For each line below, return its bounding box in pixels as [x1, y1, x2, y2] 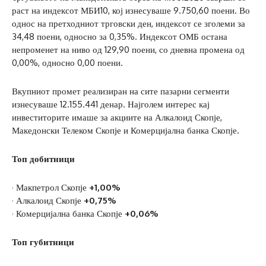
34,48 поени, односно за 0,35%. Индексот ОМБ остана [12, 31, 227, 43]
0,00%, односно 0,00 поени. [12, 57, 123, 69]
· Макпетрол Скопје [12, 182, 89, 194]
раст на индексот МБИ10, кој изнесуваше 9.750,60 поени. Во [12, 5, 250, 17]
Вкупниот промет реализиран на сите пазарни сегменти [12, 85, 229, 97]
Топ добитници [12, 153, 75, 165]
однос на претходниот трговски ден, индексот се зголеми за [12, 18, 245, 30]
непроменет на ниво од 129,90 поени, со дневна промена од [12, 44, 245, 56]
